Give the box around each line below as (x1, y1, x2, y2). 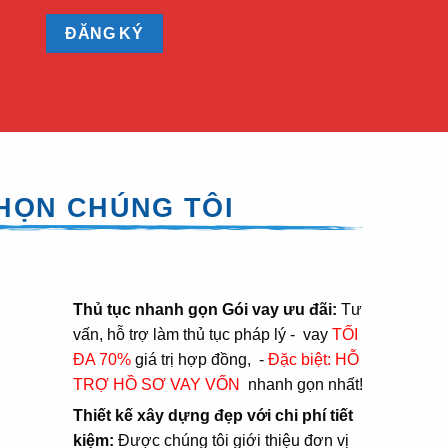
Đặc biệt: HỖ (268, 350, 360, 368)
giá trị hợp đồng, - (131, 350, 269, 368)
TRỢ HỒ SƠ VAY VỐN (73, 375, 245, 393)
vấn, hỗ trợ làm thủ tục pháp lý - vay (73, 325, 333, 343)
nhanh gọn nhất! (244, 375, 364, 393)
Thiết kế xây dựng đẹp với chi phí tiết (73, 406, 354, 424)
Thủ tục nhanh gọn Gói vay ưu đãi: (73, 300, 338, 318)
